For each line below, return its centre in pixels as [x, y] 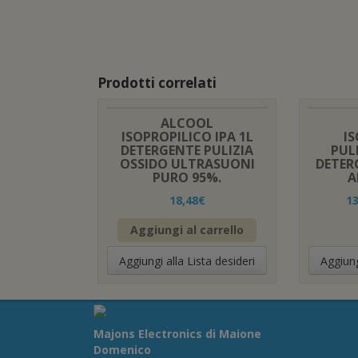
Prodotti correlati [157, 82]
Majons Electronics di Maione [177, 333]
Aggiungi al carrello [187, 229]
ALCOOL [187, 123]
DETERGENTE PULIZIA [187, 150]
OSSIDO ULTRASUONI [187, 163]
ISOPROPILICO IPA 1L [187, 136]
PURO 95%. [187, 177]
